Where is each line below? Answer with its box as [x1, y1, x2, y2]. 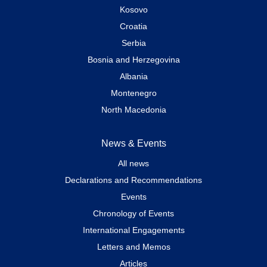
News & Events [101, 138, 166, 148]
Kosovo [119, 4, 148, 14]
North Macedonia [101, 104, 166, 114]
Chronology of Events [93, 208, 174, 218]
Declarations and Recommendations [65, 175, 202, 185]
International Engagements [82, 225, 185, 235]
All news [118, 158, 149, 168]
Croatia [120, 21, 147, 31]
